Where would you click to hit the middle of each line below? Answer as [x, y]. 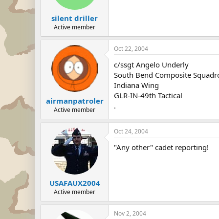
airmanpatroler [75, 100]
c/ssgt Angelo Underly [151, 65]
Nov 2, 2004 [130, 214]
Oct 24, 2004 [131, 131]
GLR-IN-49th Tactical [148, 96]
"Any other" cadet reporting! [161, 147]
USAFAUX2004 [75, 183]
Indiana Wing [136, 85]
